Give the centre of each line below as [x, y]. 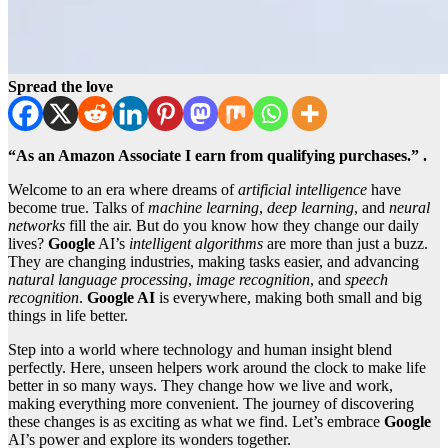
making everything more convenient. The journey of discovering [211, 404]
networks [36, 226]
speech [366, 280]
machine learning [203, 208]
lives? [28, 244]
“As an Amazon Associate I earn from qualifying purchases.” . [217, 156]
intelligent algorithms [196, 244]
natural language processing [98, 280]
